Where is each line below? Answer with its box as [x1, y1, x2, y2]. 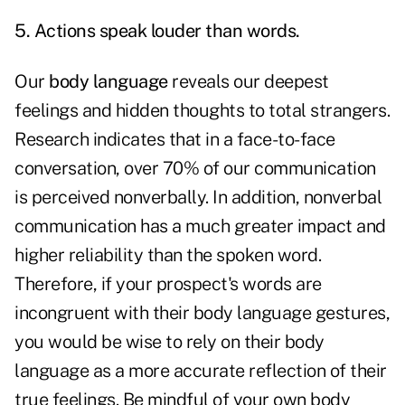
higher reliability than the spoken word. [14, 244, 321, 267]
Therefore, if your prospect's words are [14, 273, 322, 296]
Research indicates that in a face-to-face [14, 128, 335, 151]
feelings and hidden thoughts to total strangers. [14, 99, 390, 122]
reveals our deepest [167, 71, 329, 93]
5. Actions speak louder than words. [14, 20, 300, 42]
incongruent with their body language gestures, [14, 302, 390, 325]
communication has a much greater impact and [14, 215, 386, 238]
